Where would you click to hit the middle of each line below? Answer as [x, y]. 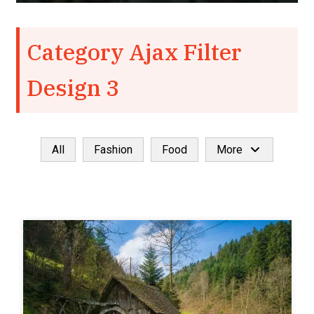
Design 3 [73, 88]
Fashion [113, 150]
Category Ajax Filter [134, 52]
